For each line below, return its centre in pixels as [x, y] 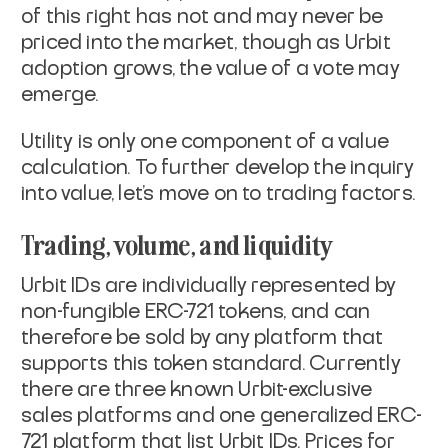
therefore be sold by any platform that [202, 337]
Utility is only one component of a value [205, 141]
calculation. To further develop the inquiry [218, 167]
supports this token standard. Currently [211, 363]
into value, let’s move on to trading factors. [218, 193]
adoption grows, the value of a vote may [210, 68]
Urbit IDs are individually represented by [209, 285]
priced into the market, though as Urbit [206, 42]
